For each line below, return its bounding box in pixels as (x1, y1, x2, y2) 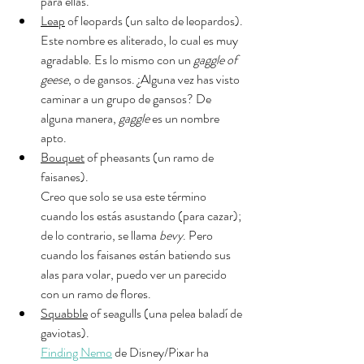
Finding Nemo (41, 343, 112, 362)
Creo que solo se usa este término (41, 187, 209, 206)
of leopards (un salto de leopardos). (65, 11, 243, 30)
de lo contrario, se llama (41, 226, 159, 245)
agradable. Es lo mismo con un (41, 50, 193, 69)
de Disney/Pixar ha (112, 343, 211, 362)
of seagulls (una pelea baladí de (88, 304, 245, 323)
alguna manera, (41, 109, 119, 128)
